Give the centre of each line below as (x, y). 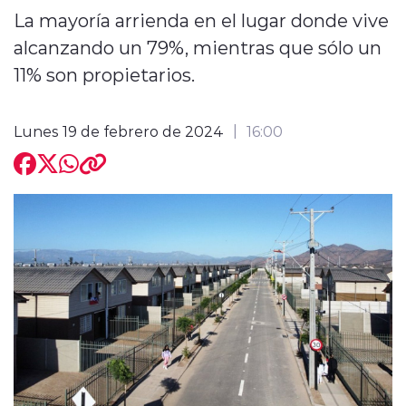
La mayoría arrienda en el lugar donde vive (201, 19)
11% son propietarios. (104, 74)
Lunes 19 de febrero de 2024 (119, 130)
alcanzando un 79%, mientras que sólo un (198, 47)
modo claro (152, 129)
